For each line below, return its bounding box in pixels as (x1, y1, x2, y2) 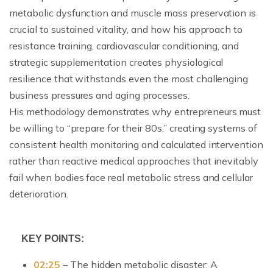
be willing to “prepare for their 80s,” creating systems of (9, 121, 258, 134)
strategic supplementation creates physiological (9, 55, 224, 68)
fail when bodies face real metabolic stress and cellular (9, 171, 253, 183)
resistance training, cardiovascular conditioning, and (9, 39, 239, 52)
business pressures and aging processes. (9, 88, 190, 101)
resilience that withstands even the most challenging (9, 72, 249, 85)
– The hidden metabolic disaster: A (60, 258, 218, 271)
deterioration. (9, 187, 68, 200)
